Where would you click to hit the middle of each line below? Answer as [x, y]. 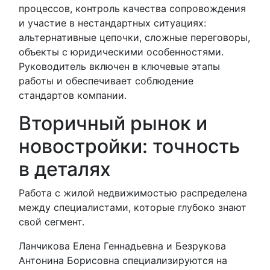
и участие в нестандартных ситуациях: [112, 23]
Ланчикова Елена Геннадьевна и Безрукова [122, 246]
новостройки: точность [129, 146]
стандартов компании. [73, 95]
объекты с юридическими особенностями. [121, 52]
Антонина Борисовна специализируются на [123, 260]
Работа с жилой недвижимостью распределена [133, 193]
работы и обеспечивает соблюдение [106, 81]
